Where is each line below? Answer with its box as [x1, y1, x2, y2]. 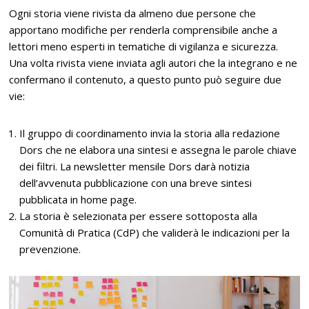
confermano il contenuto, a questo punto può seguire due [9, 72, 282, 86]
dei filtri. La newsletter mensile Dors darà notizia [19, 159, 250, 173]
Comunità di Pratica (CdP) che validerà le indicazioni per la [19, 225, 290, 239]
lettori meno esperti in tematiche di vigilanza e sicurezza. [9, 39, 279, 53]
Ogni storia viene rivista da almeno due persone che [9, 6, 257, 20]
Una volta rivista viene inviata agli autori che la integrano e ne [9, 55, 298, 70]
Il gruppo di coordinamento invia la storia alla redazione [19, 126, 281, 140]
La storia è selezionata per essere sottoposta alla [19, 208, 258, 223]
